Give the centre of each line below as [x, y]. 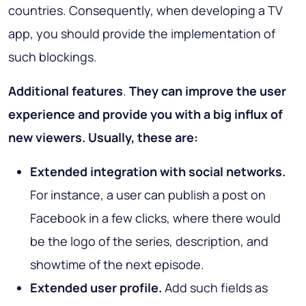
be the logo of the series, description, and [149, 241]
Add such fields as [215, 288]
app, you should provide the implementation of [142, 34]
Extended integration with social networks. [158, 172]
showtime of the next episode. [117, 265]
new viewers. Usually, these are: [103, 138]
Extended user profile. [96, 288]
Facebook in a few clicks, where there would [155, 218]
